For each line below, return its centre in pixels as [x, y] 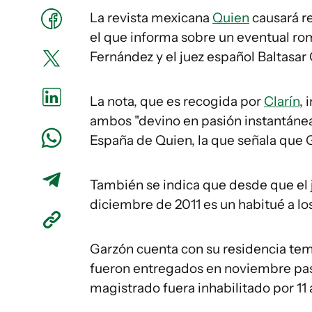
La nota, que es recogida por [177, 101]
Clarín [282, 101]
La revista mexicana [151, 17]
